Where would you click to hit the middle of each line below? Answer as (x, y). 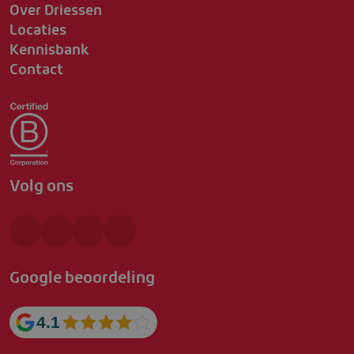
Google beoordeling (82, 277)
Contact (36, 69)
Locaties (38, 30)
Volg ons (41, 185)
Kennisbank (49, 49)
